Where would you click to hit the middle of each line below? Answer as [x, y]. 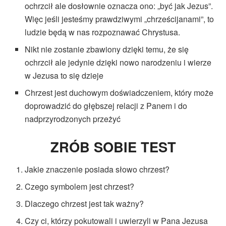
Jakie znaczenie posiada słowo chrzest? [97, 169]
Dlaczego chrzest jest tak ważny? [84, 203]
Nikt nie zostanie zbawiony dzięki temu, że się [107, 49]
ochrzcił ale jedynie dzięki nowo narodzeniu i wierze [118, 63]
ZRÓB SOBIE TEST [113, 147]
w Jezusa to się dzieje [64, 76]
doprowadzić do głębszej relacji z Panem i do [106, 106]
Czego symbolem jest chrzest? [80, 186]
